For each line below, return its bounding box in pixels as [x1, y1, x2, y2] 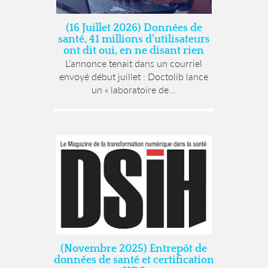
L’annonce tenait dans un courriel [65, 57, 203, 69]
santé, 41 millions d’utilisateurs [57, 33, 210, 45]
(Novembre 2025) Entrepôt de [60, 243, 208, 255]
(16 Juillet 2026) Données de [65, 22, 202, 34]
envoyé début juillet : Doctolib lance [59, 70, 209, 82]
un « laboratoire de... [92, 83, 176, 95]
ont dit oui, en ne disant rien [63, 44, 205, 57]
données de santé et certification [53, 254, 214, 267]
